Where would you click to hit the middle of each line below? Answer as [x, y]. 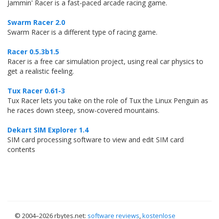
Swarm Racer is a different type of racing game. [82, 32]
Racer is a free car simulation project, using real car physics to [105, 61]
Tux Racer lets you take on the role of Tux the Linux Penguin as [108, 100]
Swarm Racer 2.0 [36, 22]
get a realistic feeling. [41, 71]
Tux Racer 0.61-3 [36, 91]
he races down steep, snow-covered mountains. [83, 110]
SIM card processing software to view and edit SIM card [96, 140]
